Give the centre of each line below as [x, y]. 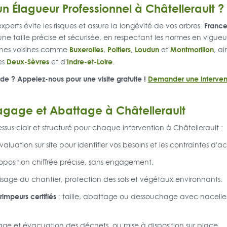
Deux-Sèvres [28, 62]
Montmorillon [192, 50]
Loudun [147, 50]
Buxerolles [86, 50]
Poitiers [119, 50]
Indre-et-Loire [89, 62]
